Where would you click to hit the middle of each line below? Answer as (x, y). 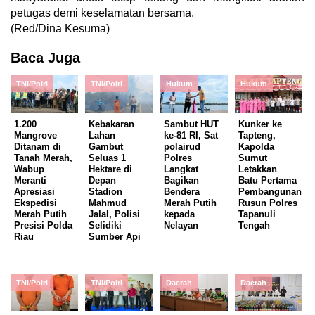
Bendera (181, 191)
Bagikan (181, 180)
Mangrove (36, 135)
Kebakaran (112, 124)
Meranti (30, 180)
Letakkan (258, 169)
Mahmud (108, 202)
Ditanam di (38, 146)
